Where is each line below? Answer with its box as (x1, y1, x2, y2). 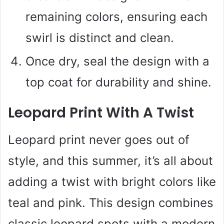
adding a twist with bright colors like (8, 174, 216, 189)
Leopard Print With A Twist (8, 102, 194, 122)
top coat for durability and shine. (25, 74, 211, 89)
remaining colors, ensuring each (25, 9, 207, 24)
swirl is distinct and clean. (25, 30, 174, 45)
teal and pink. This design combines (8, 195, 213, 210)
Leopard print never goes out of (8, 132, 189, 147)
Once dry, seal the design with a (25, 53, 209, 68)
